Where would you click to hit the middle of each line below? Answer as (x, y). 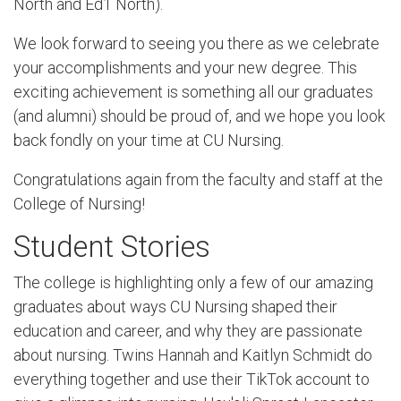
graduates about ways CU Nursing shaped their (175, 306)
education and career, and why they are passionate (188, 330)
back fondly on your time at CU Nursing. (149, 141)
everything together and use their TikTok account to (192, 379)
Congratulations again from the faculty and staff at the (198, 179)
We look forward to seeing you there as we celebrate (196, 44)
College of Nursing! (79, 203)
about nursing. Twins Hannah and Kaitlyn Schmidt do (193, 354)
